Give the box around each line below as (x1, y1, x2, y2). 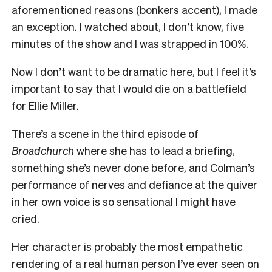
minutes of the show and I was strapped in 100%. (12, 36, 248, 51)
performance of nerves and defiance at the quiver (12, 177, 257, 192)
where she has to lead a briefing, (74, 143, 235, 158)
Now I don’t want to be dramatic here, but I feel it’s (12, 64, 256, 79)
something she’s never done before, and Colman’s (12, 160, 255, 175)
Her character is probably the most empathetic (12, 239, 243, 254)
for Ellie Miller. (12, 98, 79, 113)
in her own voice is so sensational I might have (12, 194, 236, 209)
